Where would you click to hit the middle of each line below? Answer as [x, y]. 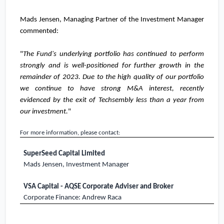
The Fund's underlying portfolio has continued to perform [113, 54]
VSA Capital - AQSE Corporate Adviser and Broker [99, 187]
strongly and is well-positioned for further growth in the [112, 66]
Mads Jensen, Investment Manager [76, 165]
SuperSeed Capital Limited [64, 154]
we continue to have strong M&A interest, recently [112, 89]
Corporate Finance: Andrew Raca [73, 198]
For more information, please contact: [70, 133]
